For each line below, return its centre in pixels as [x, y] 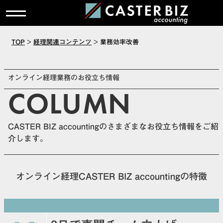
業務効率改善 [119, 42]
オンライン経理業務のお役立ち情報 [64, 78]
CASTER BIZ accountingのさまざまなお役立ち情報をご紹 [113, 126]
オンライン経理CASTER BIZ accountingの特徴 [111, 176]
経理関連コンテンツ [62, 42]
